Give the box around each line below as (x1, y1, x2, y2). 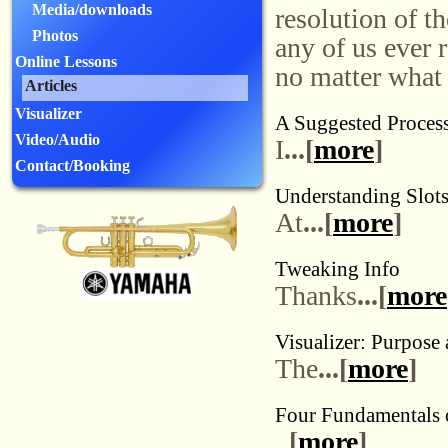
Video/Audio (15, 131, 100, 148)
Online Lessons (15, 53, 117, 70)
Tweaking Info (275, 257, 400, 280)
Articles (25, 77, 77, 94)
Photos (32, 27, 78, 44)
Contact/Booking (15, 157, 130, 174)
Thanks (275, 280, 357, 311)
